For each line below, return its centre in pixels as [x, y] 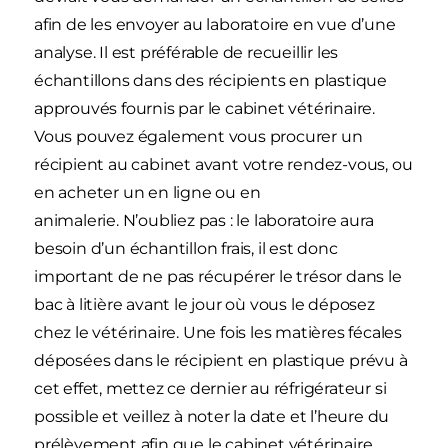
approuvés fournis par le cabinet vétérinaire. [204, 109]
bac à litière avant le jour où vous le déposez [204, 305]
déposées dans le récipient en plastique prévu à [221, 361]
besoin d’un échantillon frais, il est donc [186, 249]
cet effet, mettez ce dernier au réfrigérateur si [210, 389]
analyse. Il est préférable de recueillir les [186, 53]
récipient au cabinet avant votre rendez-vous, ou [223, 165]
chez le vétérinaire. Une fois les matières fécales [218, 333]
